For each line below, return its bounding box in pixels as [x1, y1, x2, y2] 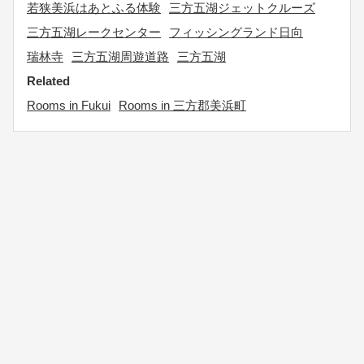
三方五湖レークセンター [27, 25, 161, 39]
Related [27, 74, 70, 88]
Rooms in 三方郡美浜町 [119, 98, 246, 112]
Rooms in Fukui [27, 98, 110, 112]
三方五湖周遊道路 [71, 50, 169, 63]
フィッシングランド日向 [169, 25, 303, 39]
